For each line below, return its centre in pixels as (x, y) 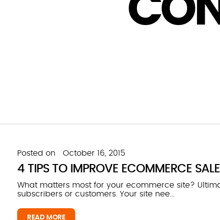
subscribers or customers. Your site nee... (96, 194)
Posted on (36, 153)
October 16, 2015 (94, 153)
